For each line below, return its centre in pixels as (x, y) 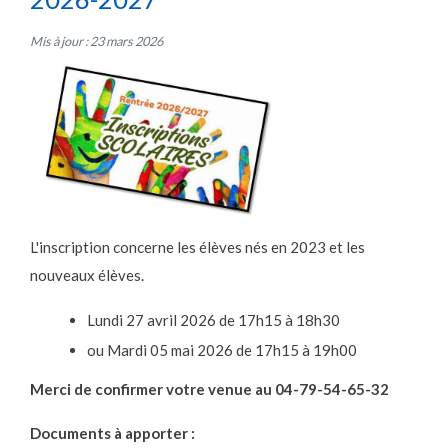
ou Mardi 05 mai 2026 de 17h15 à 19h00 (222, 350)
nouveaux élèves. (87, 275)
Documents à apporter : (112, 433)
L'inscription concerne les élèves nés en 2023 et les (197, 247)
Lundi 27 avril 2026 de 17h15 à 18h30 (213, 320)
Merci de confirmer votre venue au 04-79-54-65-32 (209, 389)
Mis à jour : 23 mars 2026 (96, 41)
